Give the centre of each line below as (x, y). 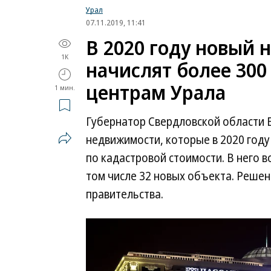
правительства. (125, 194)
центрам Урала (156, 92)
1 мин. (65, 87)
